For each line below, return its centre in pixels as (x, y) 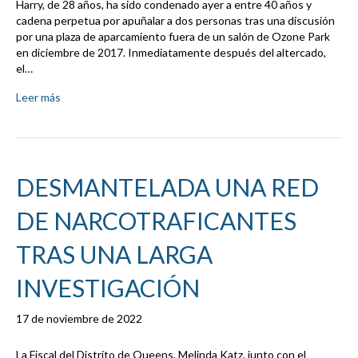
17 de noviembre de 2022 (79, 319)
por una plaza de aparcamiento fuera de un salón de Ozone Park (173, 37)
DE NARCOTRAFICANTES (156, 221)
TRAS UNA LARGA (114, 255)
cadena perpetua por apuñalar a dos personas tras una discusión (175, 21)
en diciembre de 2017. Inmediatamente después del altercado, (171, 53)
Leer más (38, 97)
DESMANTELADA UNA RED (167, 187)
